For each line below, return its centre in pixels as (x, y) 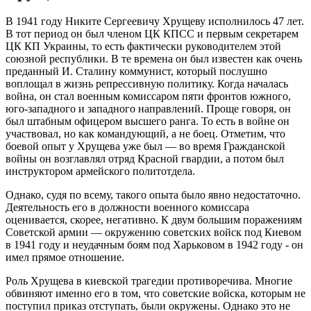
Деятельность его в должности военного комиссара (127, 208)
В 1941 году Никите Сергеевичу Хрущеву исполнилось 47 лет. (155, 22)
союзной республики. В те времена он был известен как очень (154, 59)
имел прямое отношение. (65, 258)
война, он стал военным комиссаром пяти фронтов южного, (148, 96)
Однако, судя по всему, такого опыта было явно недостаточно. (153, 195)
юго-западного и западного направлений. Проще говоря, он (148, 109)
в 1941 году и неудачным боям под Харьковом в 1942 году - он (154, 245)
